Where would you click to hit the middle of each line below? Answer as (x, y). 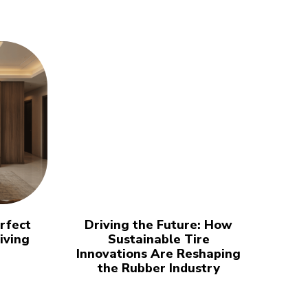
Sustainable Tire (158, 240)
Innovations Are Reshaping (158, 254)
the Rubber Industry (158, 268)
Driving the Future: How (158, 225)
